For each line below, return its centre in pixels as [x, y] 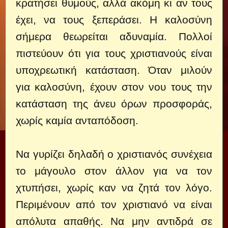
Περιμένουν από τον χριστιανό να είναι [114, 204]
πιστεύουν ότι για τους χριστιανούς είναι [114, 53]
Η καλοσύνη [177, 20]
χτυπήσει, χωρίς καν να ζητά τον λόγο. [114, 188]
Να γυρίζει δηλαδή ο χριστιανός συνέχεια [114, 154]
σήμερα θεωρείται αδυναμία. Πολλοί [114, 36]
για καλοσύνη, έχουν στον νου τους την [114, 87]
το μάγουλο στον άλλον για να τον [114, 171]
